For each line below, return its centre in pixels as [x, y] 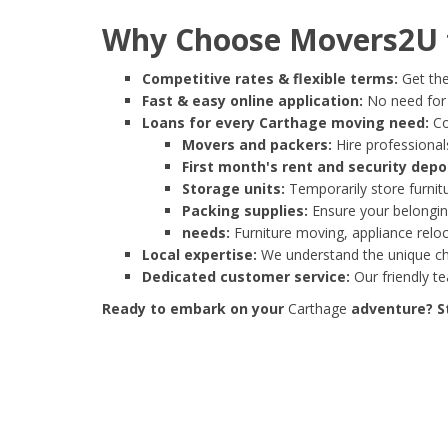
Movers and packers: [257, 145]
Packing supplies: [245, 211]
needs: [206, 233]
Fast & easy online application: [252, 101]
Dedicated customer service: [246, 277]
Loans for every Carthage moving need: [285, 123]
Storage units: [233, 189]
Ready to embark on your [195, 309]
